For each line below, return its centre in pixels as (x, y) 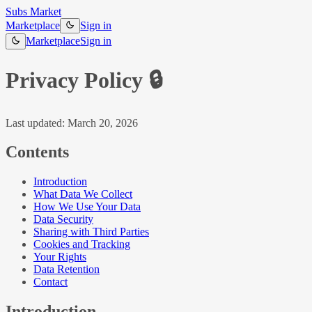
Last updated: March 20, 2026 (72, 123)
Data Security (63, 219)
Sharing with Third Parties (91, 232)
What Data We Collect (83, 194)
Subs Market (33, 11)
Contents (37, 152)
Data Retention (67, 270)
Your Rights (60, 257)
